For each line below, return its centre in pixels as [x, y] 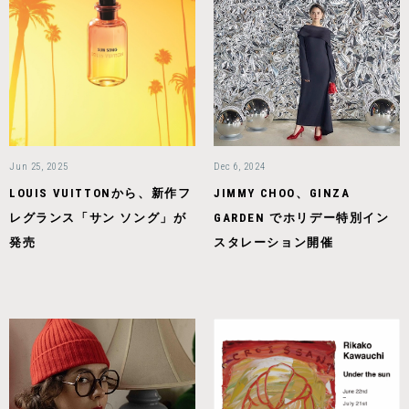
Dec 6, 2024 [240, 167]
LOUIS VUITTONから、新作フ [100, 193]
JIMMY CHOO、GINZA [282, 193]
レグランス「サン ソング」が [98, 218]
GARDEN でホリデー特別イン [302, 218]
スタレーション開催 [274, 242]
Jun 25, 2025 [39, 167]
